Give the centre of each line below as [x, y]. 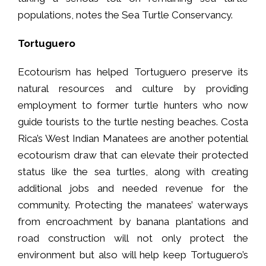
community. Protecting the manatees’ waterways [133, 205]
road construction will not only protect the [133, 238]
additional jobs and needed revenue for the [133, 188]
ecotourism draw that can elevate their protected [133, 155]
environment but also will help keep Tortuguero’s [133, 254]
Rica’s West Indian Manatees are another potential [133, 138]
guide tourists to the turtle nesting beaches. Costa [133, 121]
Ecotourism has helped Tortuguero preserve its [133, 72]
